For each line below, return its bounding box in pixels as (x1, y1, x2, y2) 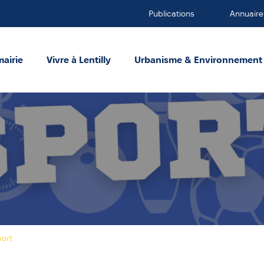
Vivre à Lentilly (47, 54, 111, 65)
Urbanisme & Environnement (134, 54, 262, 65)
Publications (148, 9, 194, 18)
